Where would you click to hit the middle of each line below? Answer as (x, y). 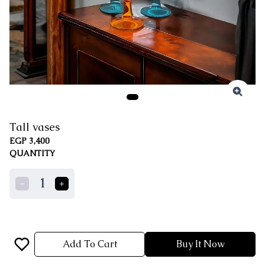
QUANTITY (32, 153)
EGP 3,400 (30, 141)
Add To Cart (90, 244)
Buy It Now (200, 244)
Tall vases (35, 127)
